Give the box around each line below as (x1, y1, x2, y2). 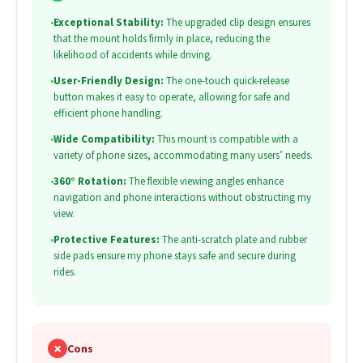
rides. (53, 265, 76, 280)
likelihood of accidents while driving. (53, 48, 212, 62)
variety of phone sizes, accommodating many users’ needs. (53, 148, 313, 163)
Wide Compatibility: (53, 132, 155, 147)
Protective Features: (53, 233, 160, 247)
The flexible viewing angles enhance (126, 174, 284, 189)
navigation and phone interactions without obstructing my (53, 190, 311, 205)
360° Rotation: (53, 174, 126, 189)
